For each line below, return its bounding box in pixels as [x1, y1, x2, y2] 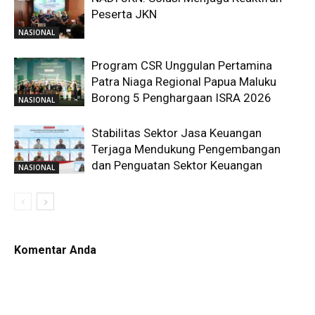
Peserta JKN [91, 6, 157, 21]
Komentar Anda [14, 243, 96, 257]
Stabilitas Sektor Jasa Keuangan [91, 125, 262, 140]
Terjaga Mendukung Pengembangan [91, 141, 281, 156]
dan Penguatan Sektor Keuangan [91, 157, 262, 172]
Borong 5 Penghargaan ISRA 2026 [91, 90, 271, 105]
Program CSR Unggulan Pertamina [91, 58, 272, 72]
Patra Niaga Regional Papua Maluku [91, 74, 276, 89]
